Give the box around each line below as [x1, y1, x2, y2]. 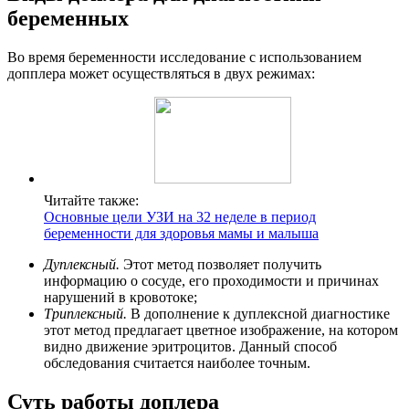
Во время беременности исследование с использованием [7, 49, 362, 66]
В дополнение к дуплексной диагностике [127, 306, 390, 322]
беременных [7, 6, 129, 31]
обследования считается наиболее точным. [44, 355, 310, 372]
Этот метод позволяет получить [120, 257, 321, 273]
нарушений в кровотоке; [44, 289, 197, 306]
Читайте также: [44, 193, 139, 209]
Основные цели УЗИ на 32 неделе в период [44, 209, 316, 225]
